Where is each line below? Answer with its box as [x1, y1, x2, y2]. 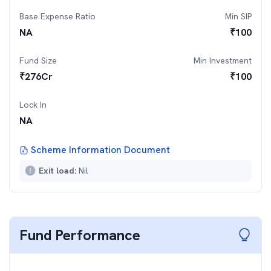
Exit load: [39, 165, 79, 176]
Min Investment [194, 55, 252, 66]
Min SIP [225, 11, 252, 22]
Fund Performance [19, 226, 140, 244]
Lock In [19, 99, 47, 110]
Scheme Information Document [31, 143, 170, 156]
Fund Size [19, 55, 57, 66]
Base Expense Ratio [19, 11, 96, 22]
